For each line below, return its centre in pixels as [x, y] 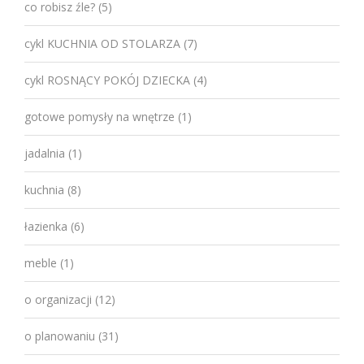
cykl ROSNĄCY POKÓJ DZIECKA [107, 80]
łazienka [46, 226]
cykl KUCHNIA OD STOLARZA [102, 43]
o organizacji [58, 299]
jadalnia [45, 153]
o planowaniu [60, 336]
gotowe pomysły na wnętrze [100, 116]
